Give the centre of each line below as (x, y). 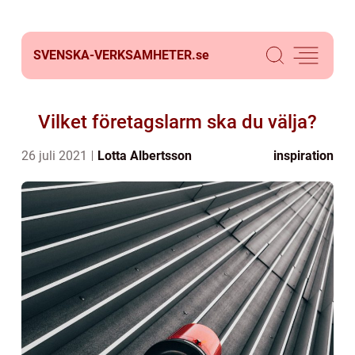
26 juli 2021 (56, 156)
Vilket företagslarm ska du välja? (177, 122)
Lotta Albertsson (145, 156)
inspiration (303, 156)
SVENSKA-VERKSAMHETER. (115, 55)
